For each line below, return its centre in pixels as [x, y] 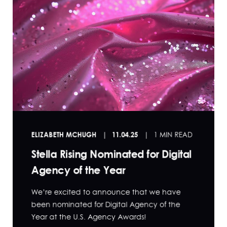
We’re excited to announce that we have [106, 192]
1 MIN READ [173, 135]
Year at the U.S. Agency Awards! [89, 217]
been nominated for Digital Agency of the [106, 204]
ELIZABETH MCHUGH [64, 134]
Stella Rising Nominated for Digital [111, 154]
